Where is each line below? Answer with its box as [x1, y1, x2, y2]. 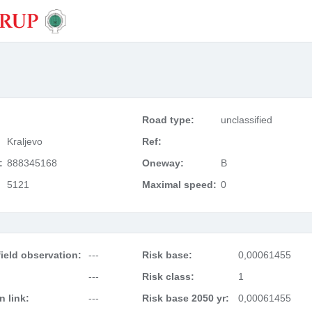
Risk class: [141, 271, 194, 282]
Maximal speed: [141, 179, 217, 190]
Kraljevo [7, 136, 42, 147]
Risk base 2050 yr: [141, 292, 229, 304]
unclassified [220, 114, 272, 125]
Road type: [141, 114, 194, 125]
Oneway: [141, 157, 184, 169]
